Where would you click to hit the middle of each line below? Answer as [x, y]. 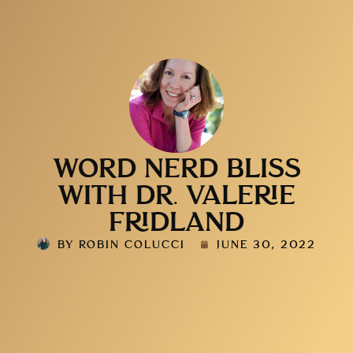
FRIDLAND [176, 165]
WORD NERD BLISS [176, 112]
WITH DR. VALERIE [176, 139]
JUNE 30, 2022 [266, 187]
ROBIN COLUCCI [130, 187]
